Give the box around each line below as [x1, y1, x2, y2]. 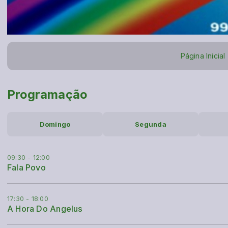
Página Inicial [180, 51, 225, 61]
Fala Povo [7, 162, 46, 173]
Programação [7, 87, 88, 102]
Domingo [39, 120, 71, 129]
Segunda [135, 120, 166, 129]
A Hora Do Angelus [7, 204, 83, 214]
